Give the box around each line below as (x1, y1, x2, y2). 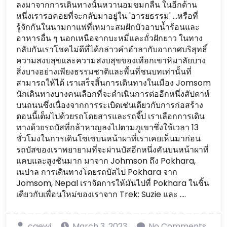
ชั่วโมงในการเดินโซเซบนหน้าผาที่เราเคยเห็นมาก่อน (16, 133, 201, 144)
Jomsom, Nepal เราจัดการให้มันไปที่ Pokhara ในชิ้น (16, 177, 209, 189)
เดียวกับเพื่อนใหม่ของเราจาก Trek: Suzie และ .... (16, 188, 186, 200)
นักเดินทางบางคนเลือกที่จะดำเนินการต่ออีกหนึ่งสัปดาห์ (16, 88, 210, 100)
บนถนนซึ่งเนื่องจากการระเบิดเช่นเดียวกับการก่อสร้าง (16, 99, 203, 111)
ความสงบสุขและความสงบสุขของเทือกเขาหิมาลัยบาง (16, 55, 206, 66)
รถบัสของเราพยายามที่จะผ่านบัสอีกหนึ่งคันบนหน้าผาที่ (16, 144, 209, 156)
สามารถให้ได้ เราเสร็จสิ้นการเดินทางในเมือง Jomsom (16, 77, 211, 89)
